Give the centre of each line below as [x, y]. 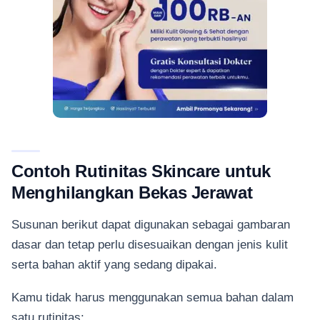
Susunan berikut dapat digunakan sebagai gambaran [151, 224]
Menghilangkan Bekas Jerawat [132, 193]
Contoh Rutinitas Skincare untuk [141, 171]
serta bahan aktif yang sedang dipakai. [116, 264]
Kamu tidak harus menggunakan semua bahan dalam [152, 297]
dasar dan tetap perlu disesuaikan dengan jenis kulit [150, 244]
